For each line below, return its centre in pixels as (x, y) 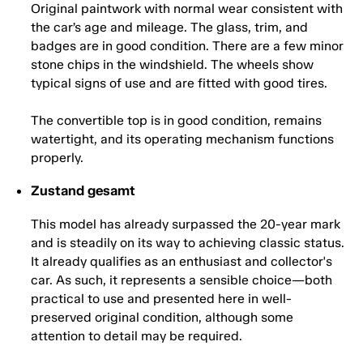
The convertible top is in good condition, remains (176, 121)
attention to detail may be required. (137, 336)
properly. (57, 158)
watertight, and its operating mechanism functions (182, 139)
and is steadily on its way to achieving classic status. (188, 243)
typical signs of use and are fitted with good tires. (179, 83)
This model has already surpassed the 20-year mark (186, 224)
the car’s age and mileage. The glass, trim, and (169, 28)
